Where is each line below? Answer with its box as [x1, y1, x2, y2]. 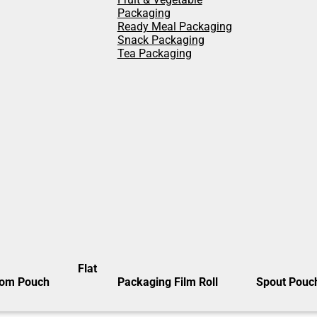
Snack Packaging [117, 33, 204, 47]
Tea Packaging [117, 47, 192, 60]
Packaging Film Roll [117, 275, 218, 289]
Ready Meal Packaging [117, 20, 232, 33]
